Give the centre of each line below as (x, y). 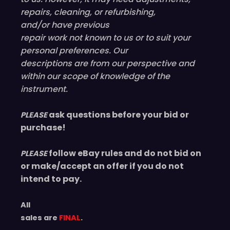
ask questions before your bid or (119, 115)
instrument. (44, 89)
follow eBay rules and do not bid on (125, 154)
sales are (40, 218)
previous (92, 25)
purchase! (43, 128)
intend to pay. (51, 179)
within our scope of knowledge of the (95, 76)
